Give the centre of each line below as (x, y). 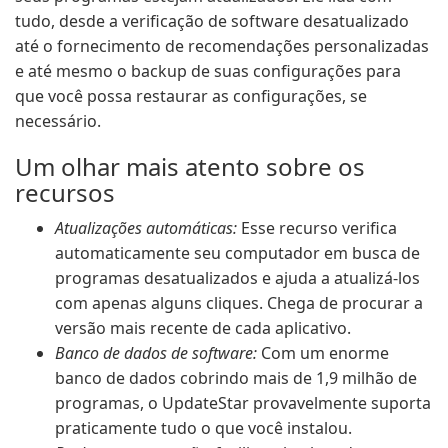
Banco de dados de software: (156, 353)
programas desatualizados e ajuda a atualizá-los (237, 278)
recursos (65, 192)
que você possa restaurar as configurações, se (191, 96)
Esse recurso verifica (317, 228)
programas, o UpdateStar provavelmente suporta (243, 403)
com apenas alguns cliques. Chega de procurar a (239, 303)
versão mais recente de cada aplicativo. (203, 328)
